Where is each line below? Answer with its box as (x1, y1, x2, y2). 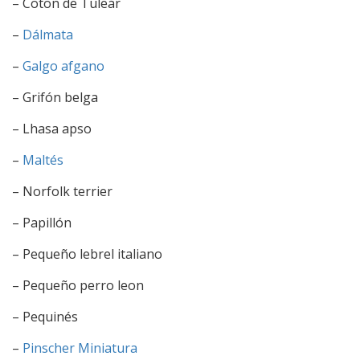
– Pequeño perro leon (12, 276, 144, 295)
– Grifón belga (12, 88, 98, 107)
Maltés (22, 151, 63, 170)
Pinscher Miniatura (22, 339, 137, 358)
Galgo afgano (22, 57, 104, 76)
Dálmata (22, 26, 73, 44)
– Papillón (12, 214, 72, 232)
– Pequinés (12, 308, 78, 326)
